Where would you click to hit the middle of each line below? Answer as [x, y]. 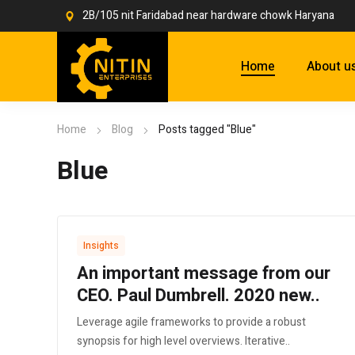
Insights [101, 246]
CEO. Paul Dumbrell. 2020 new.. [198, 296]
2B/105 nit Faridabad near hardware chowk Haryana [208, 15]
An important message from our [204, 274]
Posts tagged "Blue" [207, 130]
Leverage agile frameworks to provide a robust [191, 323]
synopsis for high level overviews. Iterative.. [183, 342]
